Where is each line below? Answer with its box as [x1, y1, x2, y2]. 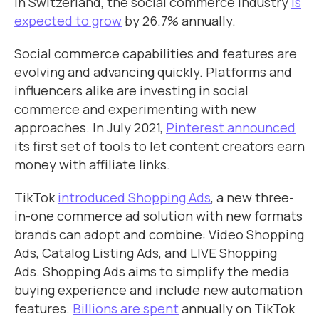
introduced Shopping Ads [58, 189, 211, 206]
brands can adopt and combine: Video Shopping [14, 226, 304, 243]
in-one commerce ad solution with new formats [14, 207, 303, 224]
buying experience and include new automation [14, 281, 303, 298]
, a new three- [211, 189, 294, 206]
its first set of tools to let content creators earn [14, 137, 305, 155]
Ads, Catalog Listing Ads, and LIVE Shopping [14, 244, 277, 261]
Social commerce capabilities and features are [14, 45, 297, 62]
